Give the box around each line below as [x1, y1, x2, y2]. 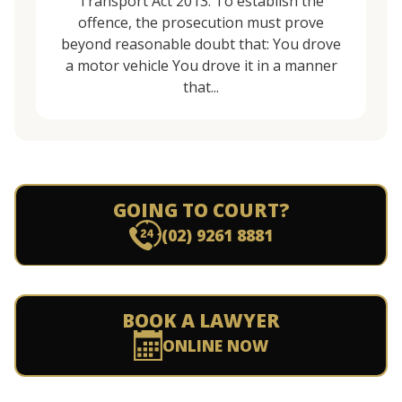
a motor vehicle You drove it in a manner [65, 56, 337, 75]
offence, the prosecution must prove [78, 13, 324, 32]
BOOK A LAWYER [122, 308, 280, 333]
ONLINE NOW [162, 335, 268, 356]
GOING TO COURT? [112, 197, 290, 223]
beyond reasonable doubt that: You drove [61, 34, 341, 54]
